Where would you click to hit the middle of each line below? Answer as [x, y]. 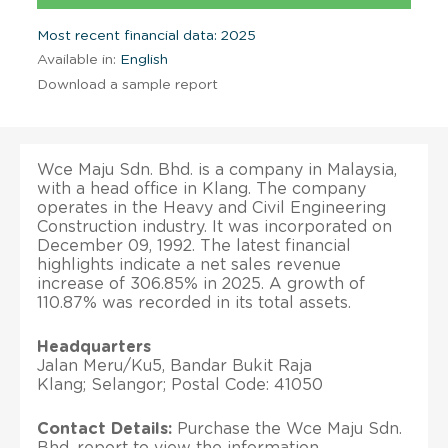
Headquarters [94, 346]
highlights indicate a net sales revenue [189, 264]
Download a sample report [127, 84]
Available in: [76, 59]
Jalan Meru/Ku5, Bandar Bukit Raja [174, 365]
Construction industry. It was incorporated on [214, 226]
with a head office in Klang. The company [201, 188]
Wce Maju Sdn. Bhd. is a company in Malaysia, [217, 169]
